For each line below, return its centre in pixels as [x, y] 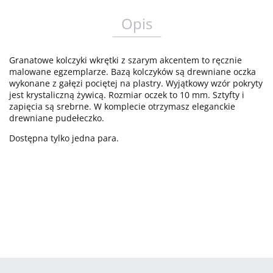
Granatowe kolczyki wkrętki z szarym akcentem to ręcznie [126, 60]
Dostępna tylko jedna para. [64, 138]
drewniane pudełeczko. [57, 118]
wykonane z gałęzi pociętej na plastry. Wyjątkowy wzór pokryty [136, 83]
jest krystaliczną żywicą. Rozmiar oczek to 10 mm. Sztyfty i [127, 95]
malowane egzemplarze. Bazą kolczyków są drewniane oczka [133, 72]
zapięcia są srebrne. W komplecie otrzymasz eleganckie [122, 106]
